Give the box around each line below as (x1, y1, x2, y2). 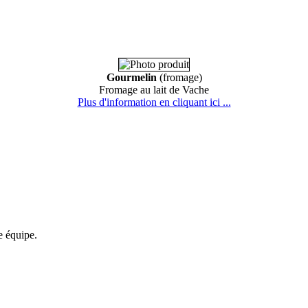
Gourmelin (106, 71, 157, 84)
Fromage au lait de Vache (99, 84, 209, 96)
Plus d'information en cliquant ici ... (77, 96, 231, 109)
